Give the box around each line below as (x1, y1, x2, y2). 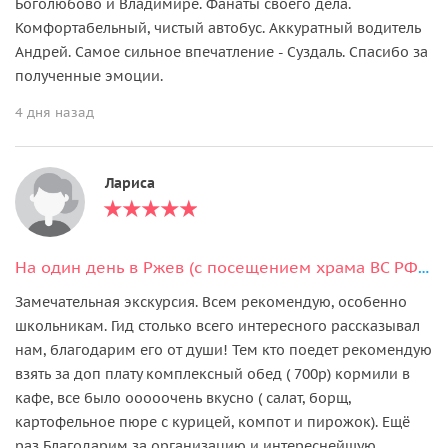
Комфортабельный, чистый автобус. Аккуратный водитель (15, 18, 421, 37)
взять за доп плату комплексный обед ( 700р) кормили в (15, 364, 410, 383)
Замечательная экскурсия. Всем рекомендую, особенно (15, 292, 407, 311)
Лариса (105, 173, 155, 192)
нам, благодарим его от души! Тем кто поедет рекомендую (15, 340, 432, 359)
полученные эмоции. (15, 66, 163, 85)
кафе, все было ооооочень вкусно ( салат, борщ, (15, 388, 351, 407)
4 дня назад (15, 103, 94, 121)
